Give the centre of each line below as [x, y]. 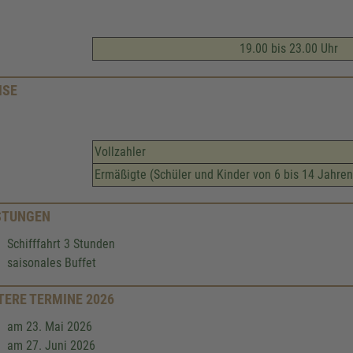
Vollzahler [120, 152]
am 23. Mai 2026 [50, 327]
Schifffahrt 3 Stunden [61, 244]
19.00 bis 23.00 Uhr [289, 48]
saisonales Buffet [52, 263]
